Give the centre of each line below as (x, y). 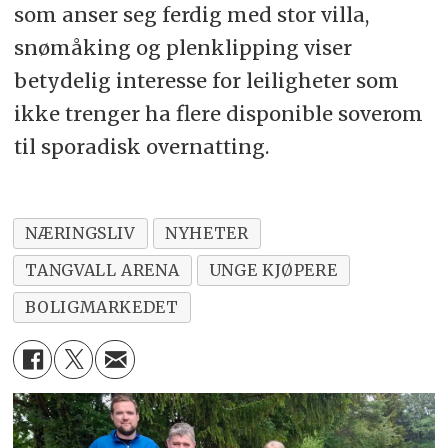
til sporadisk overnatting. (141, 147)
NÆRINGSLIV (80, 233)
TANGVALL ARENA (102, 270)
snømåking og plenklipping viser (182, 48)
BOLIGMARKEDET (102, 307)
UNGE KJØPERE (273, 270)
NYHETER (207, 233)
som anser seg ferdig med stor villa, (191, 15)
